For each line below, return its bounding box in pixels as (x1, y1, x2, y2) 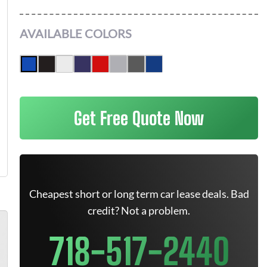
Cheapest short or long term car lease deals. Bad (29, 187, 249, 200)
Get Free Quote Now (74, 107, 204, 129)
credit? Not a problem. (88, 204, 190, 217)
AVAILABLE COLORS (20, 26, 132, 41)
